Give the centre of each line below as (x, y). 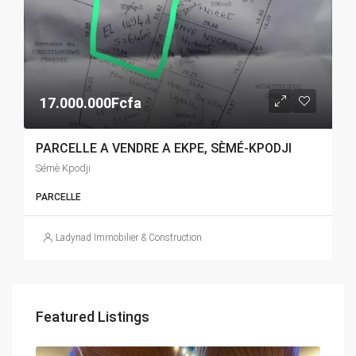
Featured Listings (93, 316)
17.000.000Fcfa (91, 103)
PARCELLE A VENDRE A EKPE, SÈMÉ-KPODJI (164, 148)
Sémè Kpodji (63, 168)
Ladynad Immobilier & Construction (129, 237)
